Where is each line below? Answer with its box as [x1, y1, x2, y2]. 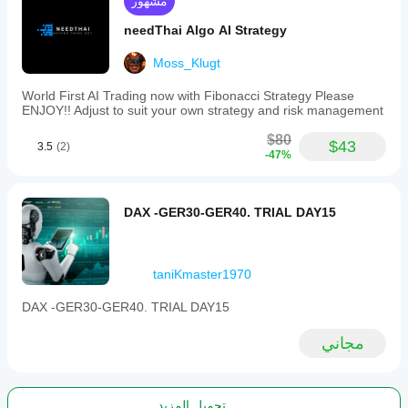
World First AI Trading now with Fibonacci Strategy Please [22, 88, 354, 103]
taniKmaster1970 [153, 267, 251, 281]
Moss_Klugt [153, 56, 220, 70]
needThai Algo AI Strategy [124, 23, 287, 37]
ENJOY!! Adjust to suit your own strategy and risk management [22, 103, 383, 117]
